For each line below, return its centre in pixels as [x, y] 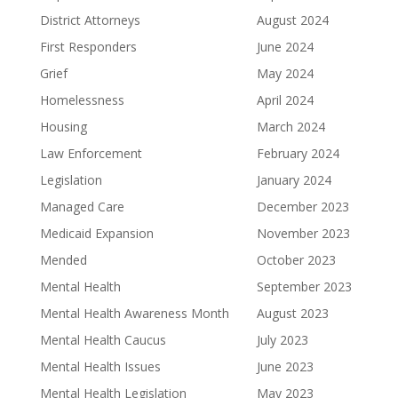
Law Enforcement [91, 153]
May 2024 [285, 73]
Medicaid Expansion [96, 233]
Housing [63, 127]
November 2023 [303, 233]
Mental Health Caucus [103, 340]
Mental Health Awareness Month [134, 313]
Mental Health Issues [100, 366]
